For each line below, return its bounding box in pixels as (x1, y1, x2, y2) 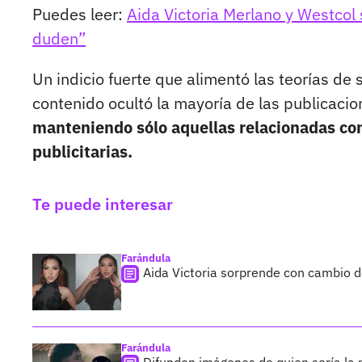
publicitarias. (32, 141, 133, 163)
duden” (32, 27, 86, 50)
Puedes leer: (32, 3, 127, 26)
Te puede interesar (32, 193, 173, 216)
